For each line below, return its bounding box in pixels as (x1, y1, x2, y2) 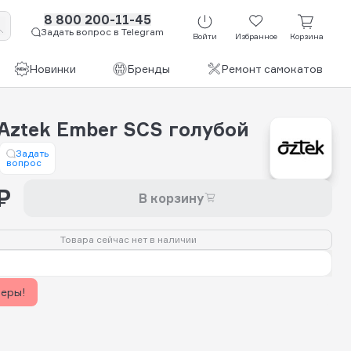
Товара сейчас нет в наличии (60, 233, 197, 245)
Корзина (290, 31, 324, 42)
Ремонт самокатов (221, 62, 323, 75)
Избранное (234, 31, 277, 42)
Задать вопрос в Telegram (41, 26, 164, 38)
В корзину (139, 190, 204, 206)
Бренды (127, 62, 170, 75)
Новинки (29, 62, 76, 75)
